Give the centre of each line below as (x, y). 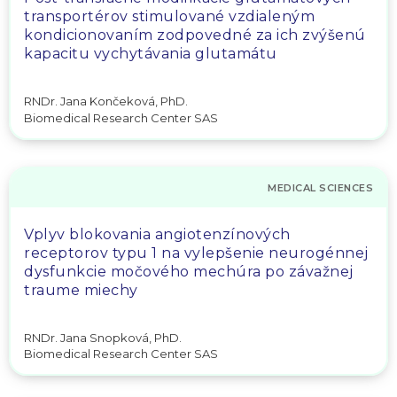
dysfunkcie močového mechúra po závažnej (189, 271)
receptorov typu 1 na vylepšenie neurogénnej (196, 253)
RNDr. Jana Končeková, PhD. (106, 101)
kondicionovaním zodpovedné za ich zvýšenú (195, 35)
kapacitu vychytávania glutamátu (151, 54)
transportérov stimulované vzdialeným (169, 16)
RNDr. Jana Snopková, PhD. (103, 337)
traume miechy (81, 290)
